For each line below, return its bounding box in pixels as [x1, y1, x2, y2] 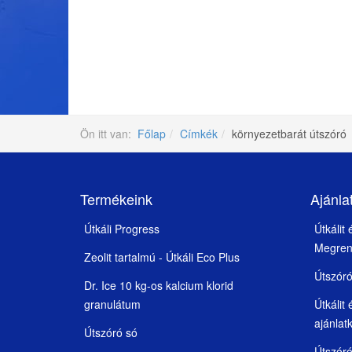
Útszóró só [84, 324, 137, 341]
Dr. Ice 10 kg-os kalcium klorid [84, 277, 233, 294]
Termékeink [80, 189, 152, 210]
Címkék [180, 126, 218, 142]
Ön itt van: [80, 126, 137, 142]
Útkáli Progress [84, 221, 159, 237]
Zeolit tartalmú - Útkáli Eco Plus [84, 249, 240, 266]
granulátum [84, 296, 141, 313]
